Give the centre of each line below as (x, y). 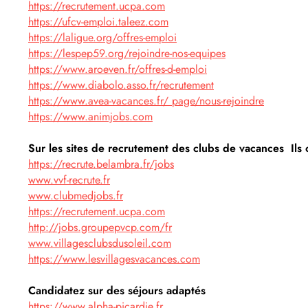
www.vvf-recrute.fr (69, 180)
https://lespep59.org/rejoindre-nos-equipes (127, 53)
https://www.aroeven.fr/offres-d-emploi (118, 69)
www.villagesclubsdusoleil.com (100, 243)
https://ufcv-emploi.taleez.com (98, 22)
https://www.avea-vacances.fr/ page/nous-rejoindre (146, 101)
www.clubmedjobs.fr (76, 196)
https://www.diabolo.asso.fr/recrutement (121, 85)
